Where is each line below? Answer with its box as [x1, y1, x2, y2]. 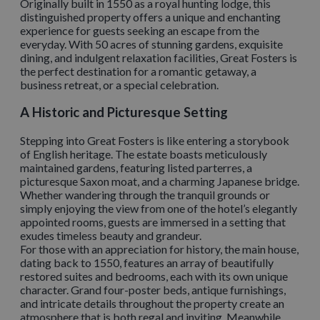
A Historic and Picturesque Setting [20, 104, 228, 121]
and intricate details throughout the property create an [20, 296, 284, 310]
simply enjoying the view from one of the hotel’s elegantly [20, 201, 297, 215]
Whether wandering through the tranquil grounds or [20, 187, 270, 201]
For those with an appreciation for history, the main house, [20, 241, 299, 256]
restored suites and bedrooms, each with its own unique [20, 269, 288, 283]
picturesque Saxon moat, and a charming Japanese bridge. [20, 174, 299, 188]
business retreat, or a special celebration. [20, 77, 219, 91]
